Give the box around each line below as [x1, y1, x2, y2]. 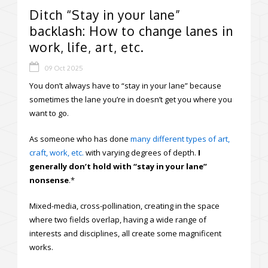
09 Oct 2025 [44, 63, 83, 72]
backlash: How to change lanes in [29, 22, 233, 39]
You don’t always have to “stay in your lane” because [29, 80, 221, 91]
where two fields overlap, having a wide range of [29, 214, 206, 225]
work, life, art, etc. [29, 38, 144, 55]
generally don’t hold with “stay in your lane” [29, 160, 207, 172]
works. [29, 241, 53, 252]
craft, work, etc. [29, 147, 84, 158]
